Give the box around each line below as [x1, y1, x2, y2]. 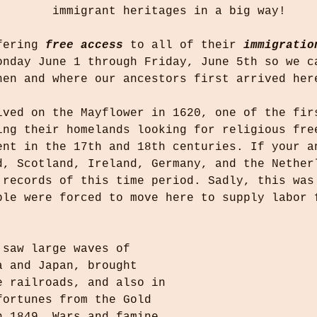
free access [45, 39, 123, 52]
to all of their [123, 39, 243, 52]
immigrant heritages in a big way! [52, 5, 286, 18]
